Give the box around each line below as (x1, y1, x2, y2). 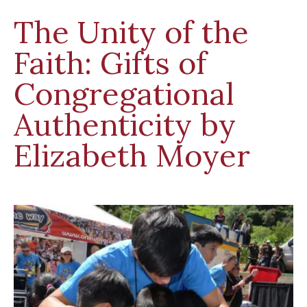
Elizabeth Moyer (14, 136, 250, 175)
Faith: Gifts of (14, 43, 207, 82)
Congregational (14, 74, 234, 113)
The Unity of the (14, 12, 249, 51)
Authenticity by (14, 105, 236, 144)
